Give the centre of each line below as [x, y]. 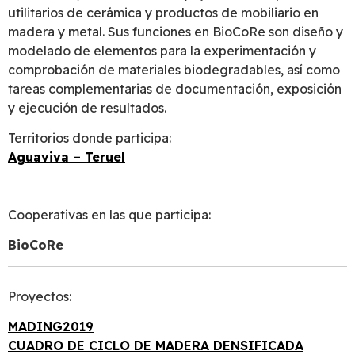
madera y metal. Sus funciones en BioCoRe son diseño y [176, 32]
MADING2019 [51, 326]
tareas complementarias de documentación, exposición [175, 89]
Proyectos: [40, 296]
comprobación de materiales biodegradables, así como [174, 70]
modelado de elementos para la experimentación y [162, 51]
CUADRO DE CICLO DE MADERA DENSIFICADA [156, 345]
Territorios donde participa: [90, 138]
